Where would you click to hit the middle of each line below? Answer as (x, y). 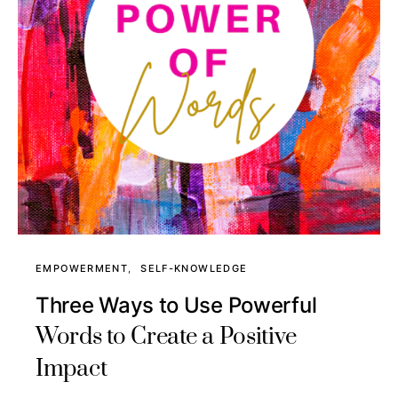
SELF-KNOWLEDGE (194, 268)
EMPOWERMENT (82, 268)
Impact (72, 369)
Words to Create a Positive (167, 337)
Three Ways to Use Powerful (176, 305)
